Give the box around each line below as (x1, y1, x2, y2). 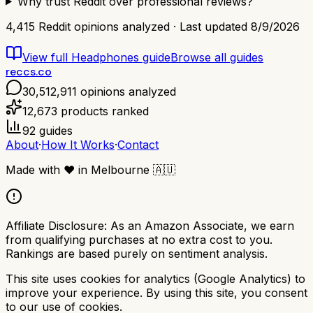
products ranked (57, 103, 149, 118)
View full (22, 50, 71, 64)
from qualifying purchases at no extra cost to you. (6, 232, 272, 247)
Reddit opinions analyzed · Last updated (35, 19, 251, 34)
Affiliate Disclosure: (6, 218, 107, 233)
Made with (6, 162, 64, 177)
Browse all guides (170, 50, 263, 64)
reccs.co (6, 64, 52, 79)
